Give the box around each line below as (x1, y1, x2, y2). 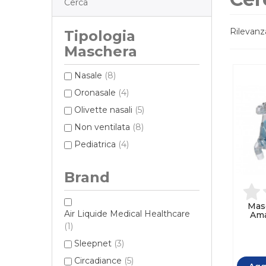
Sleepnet (74, 238, 114, 249)
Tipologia (64, 27, 135, 45)
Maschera (64, 43, 137, 61)
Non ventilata (74, 122, 132, 133)
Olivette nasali (74, 104, 135, 116)
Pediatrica (74, 139, 118, 150)
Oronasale (74, 87, 118, 99)
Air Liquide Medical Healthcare (64, 208, 190, 220)
